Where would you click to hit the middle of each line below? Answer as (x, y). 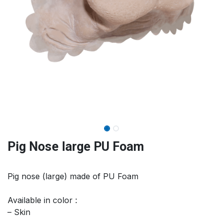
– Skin (19, 212)
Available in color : (42, 200)
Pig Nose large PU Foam (76, 146)
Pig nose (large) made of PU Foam (73, 176)
